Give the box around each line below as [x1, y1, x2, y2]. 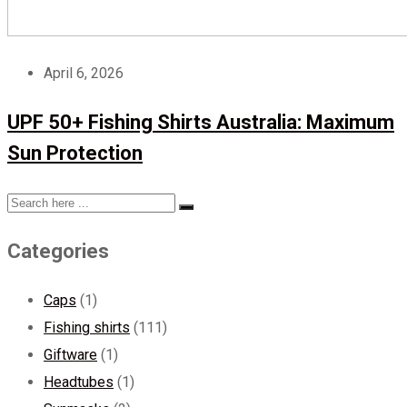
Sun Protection [7, 142, 143, 165]
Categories [7, 240, 109, 263]
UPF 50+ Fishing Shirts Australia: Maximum [7, 111, 394, 134]
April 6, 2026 [44, 65, 124, 83]
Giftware [44, 346, 97, 364]
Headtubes [44, 373, 114, 392]
